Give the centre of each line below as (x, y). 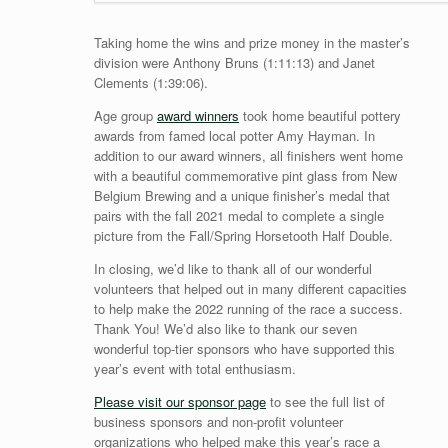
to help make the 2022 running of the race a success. (248, 309)
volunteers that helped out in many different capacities (250, 289)
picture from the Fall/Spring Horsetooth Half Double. (247, 236)
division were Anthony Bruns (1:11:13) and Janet (234, 63)
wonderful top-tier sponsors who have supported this (244, 349)
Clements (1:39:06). (150, 83)
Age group (125, 116)
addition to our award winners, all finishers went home (248, 156)
